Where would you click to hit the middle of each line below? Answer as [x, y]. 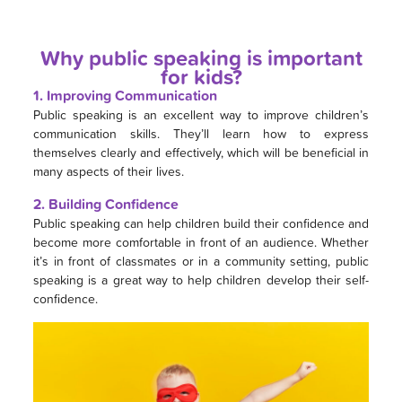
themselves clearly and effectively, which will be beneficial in [201, 152]
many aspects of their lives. [108, 170]
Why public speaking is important [201, 57]
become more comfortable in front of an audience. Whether [201, 241]
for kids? [201, 76]
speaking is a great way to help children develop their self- [201, 279]
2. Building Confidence [105, 204]
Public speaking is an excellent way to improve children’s [201, 114]
